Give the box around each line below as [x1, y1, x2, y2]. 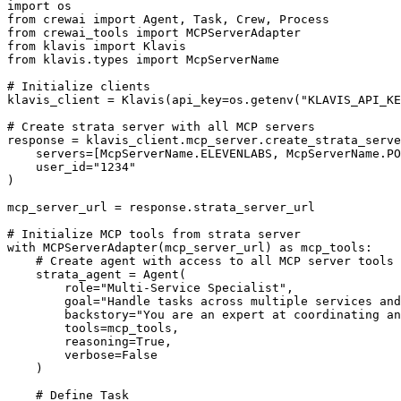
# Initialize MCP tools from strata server [7, 227, 301, 241]
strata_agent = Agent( [7, 268, 186, 281]
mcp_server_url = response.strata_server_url [7, 200, 315, 214]
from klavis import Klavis [7, 39, 186, 53]
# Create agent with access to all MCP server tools [7, 254, 394, 268]
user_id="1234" [7, 160, 136, 174]
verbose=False [7, 348, 158, 362]
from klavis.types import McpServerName [7, 53, 279, 66]
